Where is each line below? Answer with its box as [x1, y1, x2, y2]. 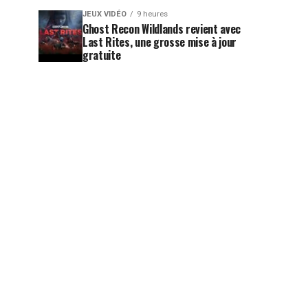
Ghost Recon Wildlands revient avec [82, 21, 241, 37]
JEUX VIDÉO [82, 10, 126, 19]
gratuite [82, 47, 121, 63]
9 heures [137, 10, 168, 19]
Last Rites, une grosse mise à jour [82, 34, 237, 50]
